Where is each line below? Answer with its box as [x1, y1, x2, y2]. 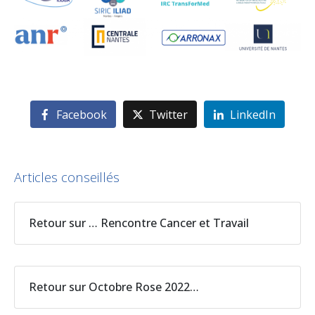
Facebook [56, 106, 108, 122]
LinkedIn [229, 106, 276, 122]
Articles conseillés [14, 167, 120, 186]
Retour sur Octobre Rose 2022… [29, 278, 199, 295]
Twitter [149, 106, 188, 122]
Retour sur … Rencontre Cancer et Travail [29, 214, 249, 231]
